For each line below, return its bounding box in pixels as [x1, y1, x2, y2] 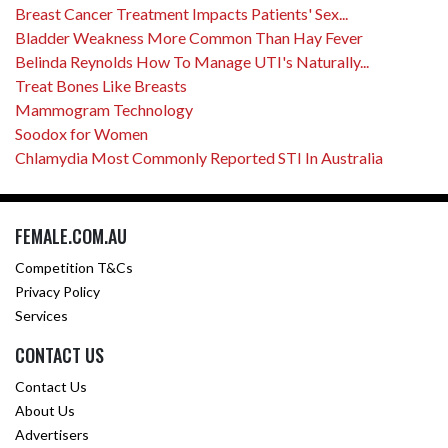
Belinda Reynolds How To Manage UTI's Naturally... [15, 52, 369, 71]
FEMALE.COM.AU [15, 223, 127, 249]
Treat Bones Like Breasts [15, 76, 187, 95]
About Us [15, 402, 75, 419]
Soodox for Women [15, 124, 148, 143]
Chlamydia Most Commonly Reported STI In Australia [15, 148, 383, 167]
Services [15, 307, 68, 324]
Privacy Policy [15, 283, 100, 300]
